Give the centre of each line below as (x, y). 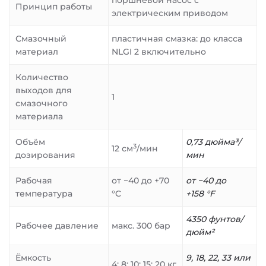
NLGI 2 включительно (159, 52)
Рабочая (34, 180)
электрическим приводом (170, 13)
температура (44, 194)
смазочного (42, 103)
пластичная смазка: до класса (177, 39)
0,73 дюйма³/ (213, 142)
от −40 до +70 (140, 180)
